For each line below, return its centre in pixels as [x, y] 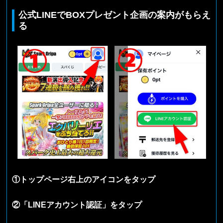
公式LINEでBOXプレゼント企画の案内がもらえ [115, 15]
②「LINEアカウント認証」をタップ [77, 205]
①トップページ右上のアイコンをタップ [84, 180]
